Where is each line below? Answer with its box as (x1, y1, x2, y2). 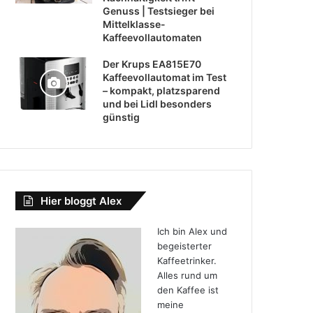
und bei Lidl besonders (103, 97, 212, 110)
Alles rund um (156, 269, 217, 281)
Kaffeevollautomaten (103, 31, 203, 43)
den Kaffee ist (156, 284, 219, 296)
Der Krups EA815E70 (103, 57, 202, 70)
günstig (103, 110, 140, 123)
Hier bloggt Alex (41, 194, 122, 208)
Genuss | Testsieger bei (103, 4, 215, 17)
